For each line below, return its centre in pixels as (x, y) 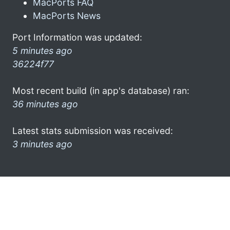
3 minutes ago (42, 144)
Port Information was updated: (77, 37)
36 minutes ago (45, 104)
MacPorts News (67, 15)
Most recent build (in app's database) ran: (101, 90)
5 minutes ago (42, 50)
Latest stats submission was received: (93, 130)
